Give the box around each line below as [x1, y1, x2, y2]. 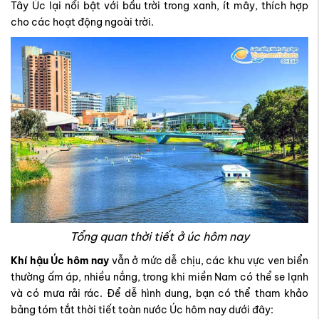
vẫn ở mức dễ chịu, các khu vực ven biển [109, 254, 308, 268]
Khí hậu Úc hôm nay [11, 254, 109, 268]
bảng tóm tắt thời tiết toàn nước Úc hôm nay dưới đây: [11, 303, 273, 317]
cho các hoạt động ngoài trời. [11, 16, 154, 28]
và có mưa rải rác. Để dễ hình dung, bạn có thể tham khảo [11, 287, 308, 300]
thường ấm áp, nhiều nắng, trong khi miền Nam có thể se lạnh [11, 271, 308, 284]
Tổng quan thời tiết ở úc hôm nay [70, 229, 249, 244]
